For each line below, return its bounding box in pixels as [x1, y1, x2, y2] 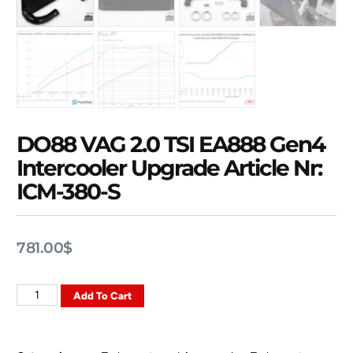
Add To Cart [72, 288, 132, 302]
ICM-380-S [17, 178, 121, 206]
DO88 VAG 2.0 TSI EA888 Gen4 [17, 131, 325, 158]
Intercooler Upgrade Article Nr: [17, 154, 322, 182]
